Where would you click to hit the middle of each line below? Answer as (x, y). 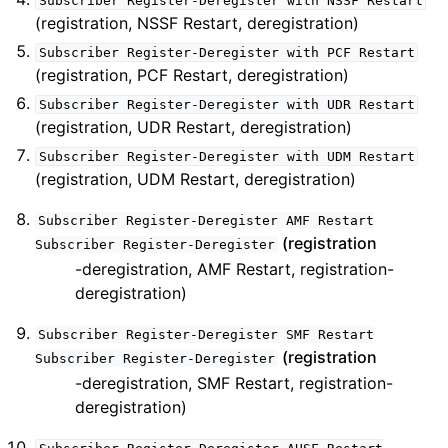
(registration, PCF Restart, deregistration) (192, 75)
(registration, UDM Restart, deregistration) (196, 179)
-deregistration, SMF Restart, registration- (234, 383)
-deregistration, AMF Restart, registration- (235, 269)
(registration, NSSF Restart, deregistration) (197, 23)
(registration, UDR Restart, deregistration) (194, 127)
